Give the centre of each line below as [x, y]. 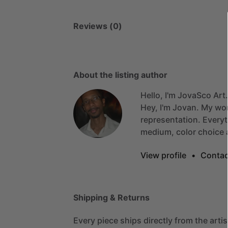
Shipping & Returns [111, 197]
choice [211, 132]
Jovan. [186, 107]
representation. [170, 119]
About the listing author [120, 75]
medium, [157, 132]
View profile [163, 155]
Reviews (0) [98, 26]
